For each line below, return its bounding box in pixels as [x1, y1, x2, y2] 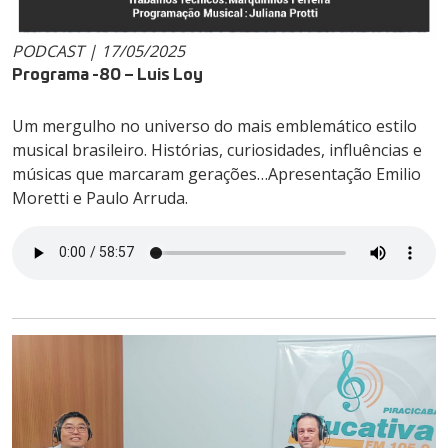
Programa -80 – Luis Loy [12, 60, 203, 84]
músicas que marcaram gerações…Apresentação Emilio [12, 162, 421, 185]
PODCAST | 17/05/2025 [12, 39, 185, 62]
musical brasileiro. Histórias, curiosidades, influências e [12, 138, 422, 161]
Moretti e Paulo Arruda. [12, 186, 188, 209]
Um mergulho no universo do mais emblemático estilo [12, 114, 417, 137]
